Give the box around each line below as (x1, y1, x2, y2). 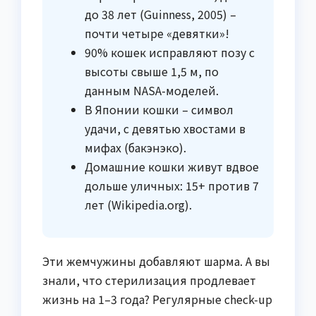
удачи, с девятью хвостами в (85, 120, 245, 138)
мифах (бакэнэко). (85, 139, 186, 157)
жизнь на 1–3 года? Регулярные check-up (42, 291, 272, 308)
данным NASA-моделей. (85, 82, 219, 99)
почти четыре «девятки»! (85, 25, 229, 42)
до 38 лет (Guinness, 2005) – (85, 6, 236, 23)
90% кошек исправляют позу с (85, 44, 255, 61)
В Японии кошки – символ (85, 101, 233, 119)
